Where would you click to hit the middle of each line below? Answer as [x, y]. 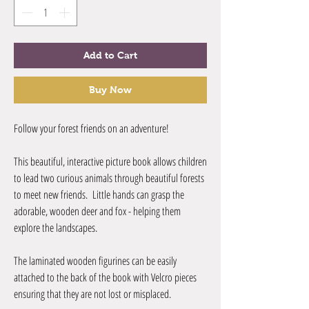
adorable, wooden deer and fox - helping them [97, 211]
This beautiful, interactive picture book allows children [110, 162]
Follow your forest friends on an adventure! [91, 129]
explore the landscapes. [56, 228]
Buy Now [110, 90]
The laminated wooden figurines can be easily [95, 261]
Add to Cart [110, 56]
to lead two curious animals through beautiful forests [109, 178]
